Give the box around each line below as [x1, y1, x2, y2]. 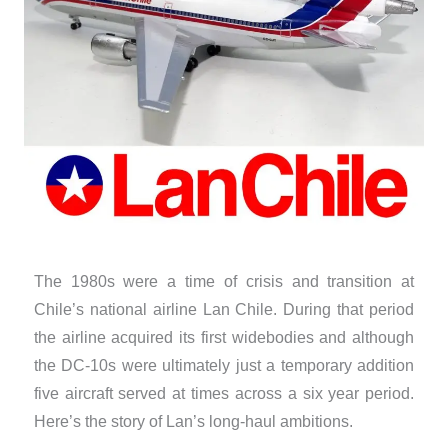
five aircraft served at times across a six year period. [33, 384, 415, 402]
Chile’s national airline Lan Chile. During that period [33, 300, 415, 318]
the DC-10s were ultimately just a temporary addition [33, 356, 415, 374]
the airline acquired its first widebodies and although [33, 328, 415, 346]
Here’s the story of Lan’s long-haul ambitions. [33, 412, 353, 430]
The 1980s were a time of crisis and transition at [33, 272, 415, 290]
